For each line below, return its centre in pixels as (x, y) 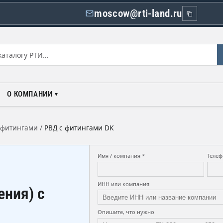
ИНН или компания (124, 184)
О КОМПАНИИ (30, 94)
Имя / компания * (121, 156)
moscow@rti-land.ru (138, 13)
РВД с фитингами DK (79, 128)
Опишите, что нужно (126, 212)
